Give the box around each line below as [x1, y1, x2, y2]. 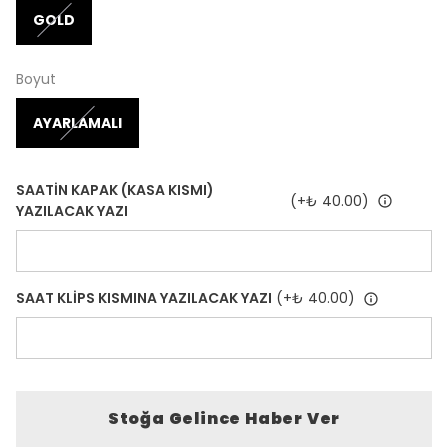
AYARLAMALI [33, 112, 122, 133]
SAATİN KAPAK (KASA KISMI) [16, 180, 214, 200]
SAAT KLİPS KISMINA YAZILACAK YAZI [16, 288, 272, 308]
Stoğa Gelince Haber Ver [107, 407, 341, 430]
